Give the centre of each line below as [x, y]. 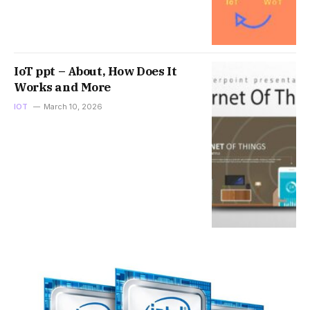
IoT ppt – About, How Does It [95, 72]
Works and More [63, 88]
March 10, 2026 [73, 107]
